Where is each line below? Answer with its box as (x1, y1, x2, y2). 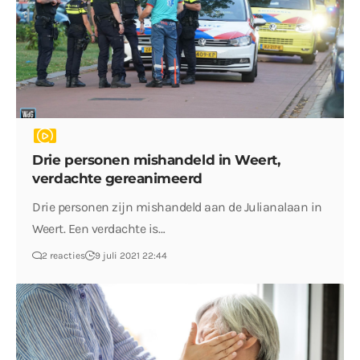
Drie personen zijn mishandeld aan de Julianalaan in (32, 198, 322, 215)
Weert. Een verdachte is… (32, 220, 166, 236)
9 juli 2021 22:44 (95, 249, 168, 261)
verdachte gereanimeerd (32, 170, 203, 186)
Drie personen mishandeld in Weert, (32, 151, 280, 168)
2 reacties (42, 249, 86, 261)
